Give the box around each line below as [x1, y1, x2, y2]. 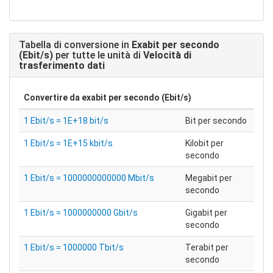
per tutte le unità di [53, 49, 143, 61]
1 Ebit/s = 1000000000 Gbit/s [24, 208, 138, 218]
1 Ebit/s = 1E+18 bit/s [24, 116, 108, 126]
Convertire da [24, 93, 82, 102]
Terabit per [185, 243, 229, 252]
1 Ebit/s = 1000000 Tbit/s [24, 243, 124, 252]
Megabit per [185, 173, 232, 183]
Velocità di [143, 49, 191, 61]
